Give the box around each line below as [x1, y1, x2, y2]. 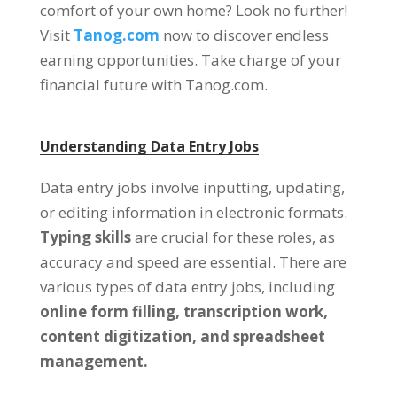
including [268, 276, 335, 297]
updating [275, 177, 341, 198]
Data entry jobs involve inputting [39, 177, 269, 198]
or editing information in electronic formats [39, 202, 344, 222]
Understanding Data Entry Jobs [39, 136, 259, 156]
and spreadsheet [199, 326, 325, 346]
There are [278, 252, 346, 272]
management [39, 351, 144, 371]
